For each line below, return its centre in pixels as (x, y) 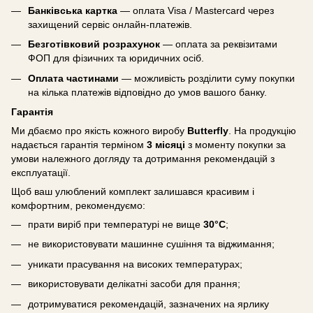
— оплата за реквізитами (219, 44)
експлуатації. (41, 173)
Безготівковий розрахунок (94, 44)
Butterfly (208, 131)
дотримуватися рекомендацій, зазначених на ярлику (148, 304)
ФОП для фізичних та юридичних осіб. (116, 58)
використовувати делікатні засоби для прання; (134, 284)
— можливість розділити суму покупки (207, 78)
